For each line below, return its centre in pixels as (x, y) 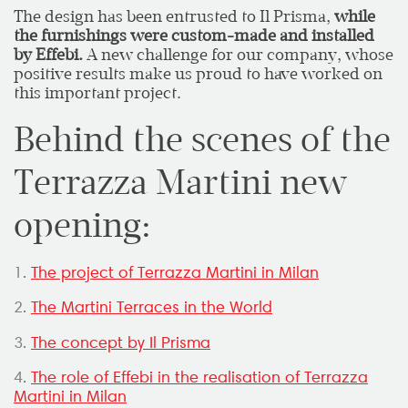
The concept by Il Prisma (121, 342)
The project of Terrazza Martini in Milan (175, 272)
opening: (82, 225)
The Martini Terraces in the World (152, 307)
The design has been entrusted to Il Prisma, (174, 16)
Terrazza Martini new (180, 183)
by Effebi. (48, 54)
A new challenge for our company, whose (238, 54)
